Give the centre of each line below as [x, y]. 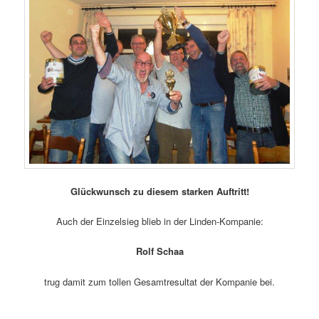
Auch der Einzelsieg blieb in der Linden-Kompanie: [159, 221]
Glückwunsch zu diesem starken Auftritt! [159, 192]
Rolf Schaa [159, 251]
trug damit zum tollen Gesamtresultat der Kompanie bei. [159, 281]
